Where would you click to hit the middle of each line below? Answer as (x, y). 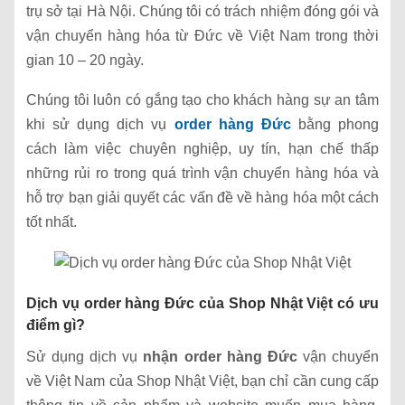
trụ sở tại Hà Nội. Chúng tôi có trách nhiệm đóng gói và (202, 11)
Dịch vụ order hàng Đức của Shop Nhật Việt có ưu (202, 304)
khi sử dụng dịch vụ (100, 124)
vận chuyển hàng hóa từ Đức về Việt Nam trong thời (202, 35)
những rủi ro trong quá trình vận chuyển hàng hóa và (202, 173)
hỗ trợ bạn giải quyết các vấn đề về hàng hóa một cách (202, 197)
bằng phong (335, 124)
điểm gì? (56, 325)
